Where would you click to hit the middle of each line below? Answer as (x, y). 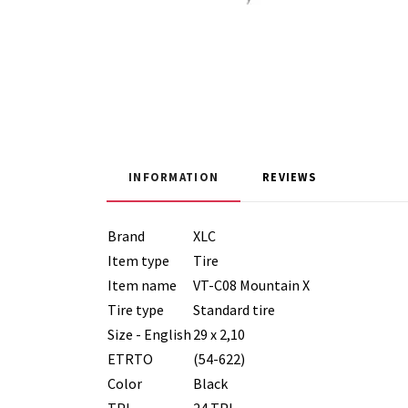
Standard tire (234, 309)
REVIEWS (290, 176)
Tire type (136, 309)
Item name (142, 285)
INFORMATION (174, 176)
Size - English (149, 334)
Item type (138, 260)
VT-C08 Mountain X (251, 285)
